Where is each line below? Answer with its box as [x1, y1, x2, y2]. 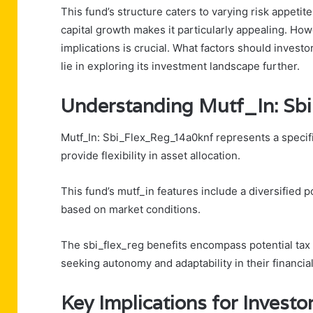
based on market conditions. [61, 202, 201, 216]
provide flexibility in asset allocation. [61, 148, 240, 162]
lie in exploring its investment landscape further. [61, 59, 300, 73]
